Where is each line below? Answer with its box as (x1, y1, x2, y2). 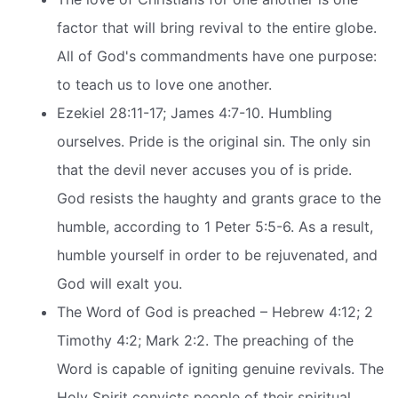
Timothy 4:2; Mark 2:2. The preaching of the (57, 330, 354, 349)
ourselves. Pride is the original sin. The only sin (57, 131, 370, 150)
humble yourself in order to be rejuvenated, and (57, 245, 378, 264)
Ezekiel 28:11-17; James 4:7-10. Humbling (57, 103, 332, 122)
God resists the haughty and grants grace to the (57, 188, 381, 207)
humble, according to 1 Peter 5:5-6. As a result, (57, 217, 373, 235)
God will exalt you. (57, 274, 182, 292)
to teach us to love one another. (57, 75, 272, 93)
